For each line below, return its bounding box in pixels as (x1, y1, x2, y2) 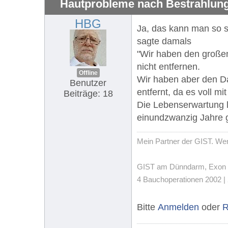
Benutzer (70, 77, 106, 88)
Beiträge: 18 (63, 88, 113, 99)
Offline (78, 69, 98, 76)
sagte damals (137, 36, 191, 46)
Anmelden (158, 202, 199, 212)
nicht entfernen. (137, 61, 200, 72)
